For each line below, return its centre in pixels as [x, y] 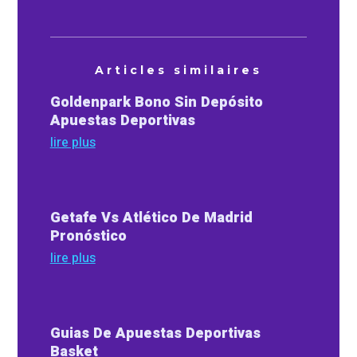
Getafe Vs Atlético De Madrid [151, 218]
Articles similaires [178, 70]
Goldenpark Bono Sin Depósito [156, 102]
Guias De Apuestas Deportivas [155, 333]
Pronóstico [88, 236]
